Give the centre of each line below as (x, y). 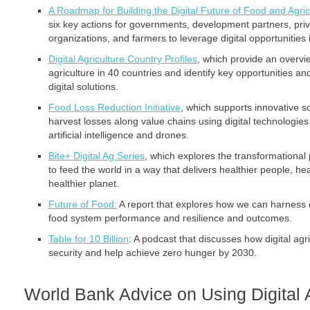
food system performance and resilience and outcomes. (170, 218)
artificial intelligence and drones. (119, 135)
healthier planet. (84, 183)
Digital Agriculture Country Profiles (123, 59)
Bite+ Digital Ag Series (97, 156)
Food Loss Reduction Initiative (115, 107)
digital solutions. (83, 86)
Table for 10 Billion (89, 239)
